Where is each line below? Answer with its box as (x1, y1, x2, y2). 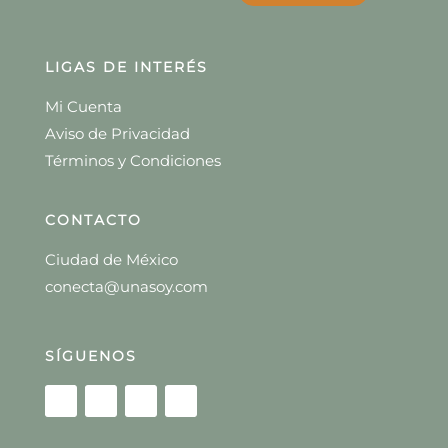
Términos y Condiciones (44, 150, 221, 170)
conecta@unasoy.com (44, 276, 208, 296)
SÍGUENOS (44, 346, 137, 365)
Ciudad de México (44, 249, 178, 269)
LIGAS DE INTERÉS (44, 57, 208, 76)
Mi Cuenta (44, 96, 122, 116)
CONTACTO (44, 210, 142, 229)
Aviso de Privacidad (44, 123, 190, 143)
